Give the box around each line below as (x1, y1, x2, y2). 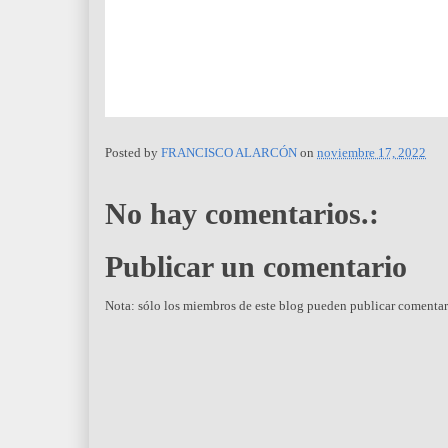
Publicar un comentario (105, 250, 407, 284)
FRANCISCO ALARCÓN (161, 145, 297, 161)
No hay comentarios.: (105, 196, 379, 230)
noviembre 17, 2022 (317, 145, 426, 161)
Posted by (105, 145, 161, 161)
